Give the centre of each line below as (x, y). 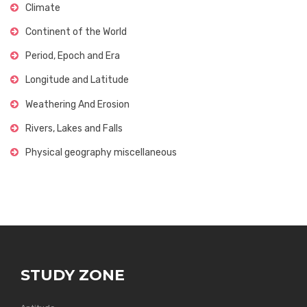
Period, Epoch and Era (73, 56)
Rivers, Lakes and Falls (74, 128)
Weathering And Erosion (77, 105)
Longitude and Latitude (77, 80)
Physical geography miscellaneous (101, 152)
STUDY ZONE (73, 275)
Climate (43, 8)
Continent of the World (76, 32)
